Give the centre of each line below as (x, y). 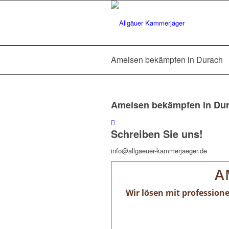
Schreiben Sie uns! (157, 134)
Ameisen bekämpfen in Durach (167, 60)
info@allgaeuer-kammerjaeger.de (159, 151)
